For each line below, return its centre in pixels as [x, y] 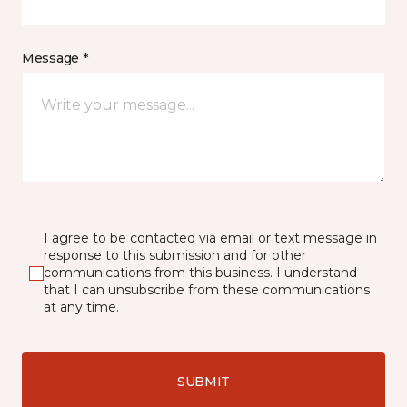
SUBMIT [203, 381]
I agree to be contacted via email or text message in [210, 238]
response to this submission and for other [175, 256]
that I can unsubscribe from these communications [207, 290]
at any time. [81, 308]
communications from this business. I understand [200, 273]
